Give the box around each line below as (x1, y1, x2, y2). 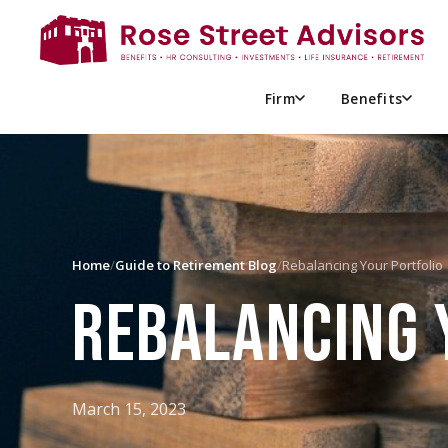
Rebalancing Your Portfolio (282, 256, 443, 274)
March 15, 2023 (72, 398, 186, 420)
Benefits (341, 88, 403, 108)
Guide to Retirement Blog (115, 256, 277, 274)
